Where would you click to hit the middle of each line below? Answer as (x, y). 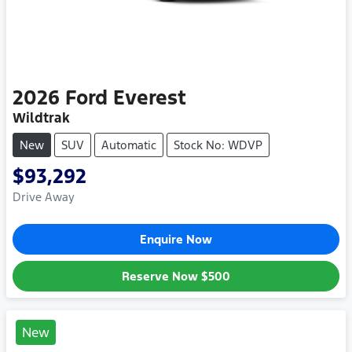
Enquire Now (176, 239)
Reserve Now (161, 276)
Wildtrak (41, 117)
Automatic (129, 145)
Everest (150, 97)
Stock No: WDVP (218, 145)
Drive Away (44, 196)
